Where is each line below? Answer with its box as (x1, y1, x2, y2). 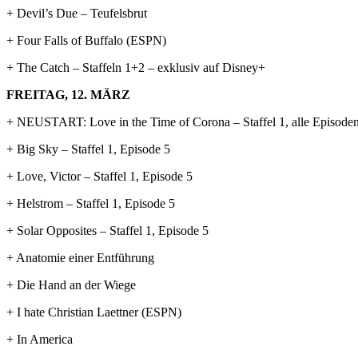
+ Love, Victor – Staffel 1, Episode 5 (6, 169, 193, 183)
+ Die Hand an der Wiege (6, 277, 136, 292)
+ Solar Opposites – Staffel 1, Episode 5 (6, 223, 209, 237)
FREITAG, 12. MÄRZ (6, 87, 130, 101)
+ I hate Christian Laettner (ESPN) (6, 304, 181, 319)
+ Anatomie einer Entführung (6, 250, 154, 265)
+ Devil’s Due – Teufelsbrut (6, 6, 147, 20)
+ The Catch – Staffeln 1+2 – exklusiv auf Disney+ (6, 60, 265, 74)
